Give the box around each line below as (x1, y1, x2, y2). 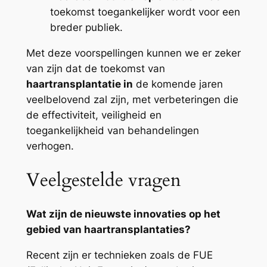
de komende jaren (132, 77, 223, 90)
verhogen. (26, 139, 74, 152)
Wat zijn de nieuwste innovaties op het (26, 208, 221, 221)
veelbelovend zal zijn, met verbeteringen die (26, 93, 238, 105)
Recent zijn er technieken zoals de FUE (26, 249, 213, 262)
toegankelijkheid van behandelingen (26, 124, 199, 136)
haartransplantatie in (26, 77, 133, 90)
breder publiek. (49, 21, 123, 34)
